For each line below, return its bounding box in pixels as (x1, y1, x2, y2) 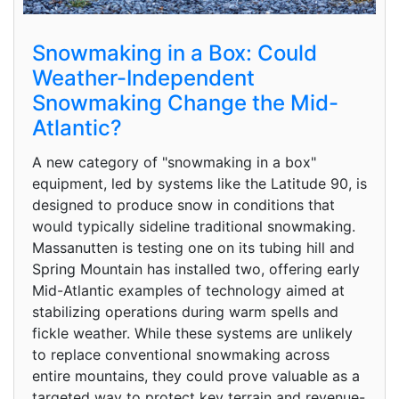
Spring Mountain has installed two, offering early (32, 259, 360, 278)
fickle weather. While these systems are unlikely (32, 323, 353, 342)
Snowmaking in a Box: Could (32, 39, 317, 66)
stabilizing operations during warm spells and (32, 302, 338, 321)
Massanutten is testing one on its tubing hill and (32, 238, 354, 256)
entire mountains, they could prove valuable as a (32, 366, 360, 385)
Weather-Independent (32, 64, 255, 91)
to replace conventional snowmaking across (32, 345, 330, 363)
